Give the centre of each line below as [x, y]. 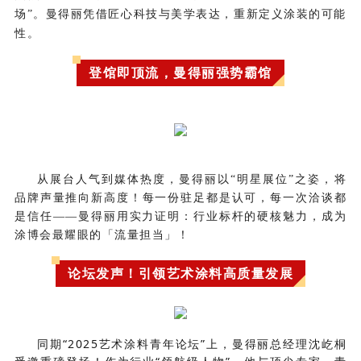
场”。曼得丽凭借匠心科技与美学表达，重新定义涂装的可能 [180, 15]
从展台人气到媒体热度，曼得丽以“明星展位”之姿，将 [192, 180]
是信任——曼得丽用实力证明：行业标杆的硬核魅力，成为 [180, 217]
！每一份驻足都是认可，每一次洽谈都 [238, 198]
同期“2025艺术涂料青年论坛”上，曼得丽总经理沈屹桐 [192, 344]
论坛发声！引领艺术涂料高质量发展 [180, 274]
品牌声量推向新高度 [72, 198]
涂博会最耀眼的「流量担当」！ [102, 235]
